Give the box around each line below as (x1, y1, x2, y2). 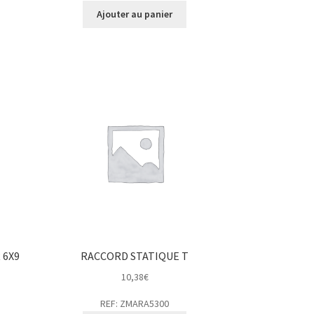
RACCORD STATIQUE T (81, 249, 189, 264)
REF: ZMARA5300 (100, 297, 170, 310)
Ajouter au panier (97, 8, 173, 21)
